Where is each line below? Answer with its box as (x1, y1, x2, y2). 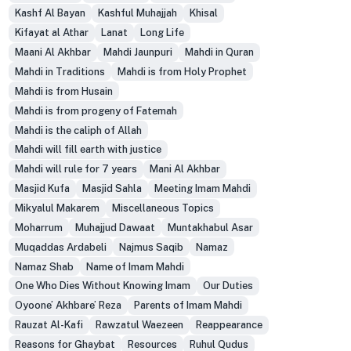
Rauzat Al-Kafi (14, 319, 83, 331)
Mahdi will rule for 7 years (14, 163, 137, 175)
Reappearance (195, 319, 262, 331)
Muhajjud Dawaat (74, 221, 155, 233)
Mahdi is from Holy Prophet (117, 65, 247, 78)
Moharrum (14, 221, 63, 233)
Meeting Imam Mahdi (154, 183, 251, 195)
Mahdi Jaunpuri (103, 46, 172, 59)
